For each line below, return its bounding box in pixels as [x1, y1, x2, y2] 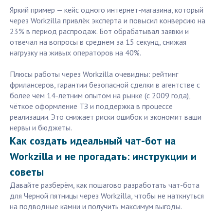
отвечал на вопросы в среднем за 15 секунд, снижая [10, 37, 186, 47]
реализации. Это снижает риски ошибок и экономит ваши [10, 112, 201, 122]
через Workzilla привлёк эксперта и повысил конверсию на [10, 16, 205, 26]
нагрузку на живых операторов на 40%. [10, 48, 141, 58]
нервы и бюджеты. [10, 123, 72, 133]
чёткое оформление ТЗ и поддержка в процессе [10, 101, 173, 111]
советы [10, 165, 44, 179]
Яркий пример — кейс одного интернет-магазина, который [10, 5, 203, 15]
